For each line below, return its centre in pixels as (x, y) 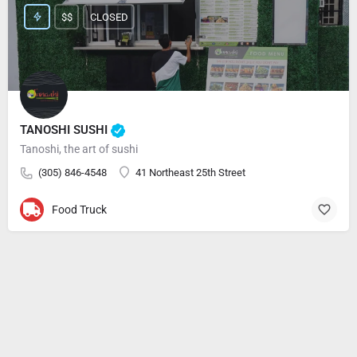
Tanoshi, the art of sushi (79, 149)
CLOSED (109, 17)
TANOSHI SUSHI (65, 129)
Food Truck (79, 209)
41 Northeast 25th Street (190, 173)
